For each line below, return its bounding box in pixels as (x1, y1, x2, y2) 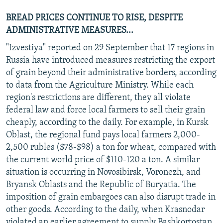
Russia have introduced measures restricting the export (6, 55, 215, 65)
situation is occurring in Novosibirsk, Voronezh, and (6, 167, 201, 177)
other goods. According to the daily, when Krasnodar (6, 205, 205, 215)
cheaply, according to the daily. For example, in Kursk (6, 117, 209, 127)
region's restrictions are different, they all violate (6, 93, 191, 103)
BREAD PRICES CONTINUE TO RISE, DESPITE (6, 13, 183, 23)
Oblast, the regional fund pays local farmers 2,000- (6, 130, 200, 140)
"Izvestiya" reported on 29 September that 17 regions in (6, 43, 214, 53)
